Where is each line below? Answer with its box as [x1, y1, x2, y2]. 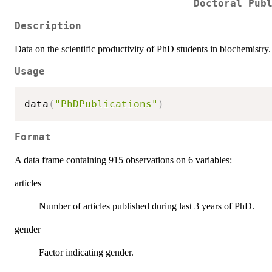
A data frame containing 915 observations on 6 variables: [15, 154, 232, 165]
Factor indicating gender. [39, 246, 134, 257]
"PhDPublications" [55, 98, 158, 110]
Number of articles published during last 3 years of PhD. [39, 200, 254, 211]
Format [15, 131, 51, 143]
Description [15, 20, 81, 32]
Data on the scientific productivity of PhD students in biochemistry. [15, 43, 271, 54]
